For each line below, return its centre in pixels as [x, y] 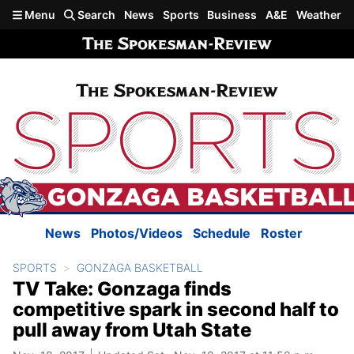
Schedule [222, 233]
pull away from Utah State [132, 330]
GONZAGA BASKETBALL [140, 268]
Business [232, 15]
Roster [282, 233]
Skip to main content [69, 13]
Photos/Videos [137, 233]
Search [96, 15]
